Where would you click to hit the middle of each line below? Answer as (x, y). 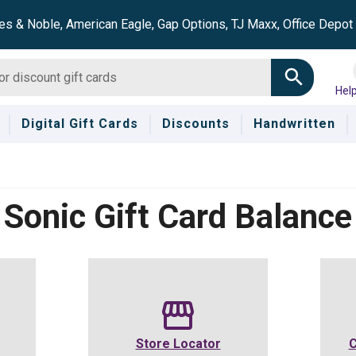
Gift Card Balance (219, 217)
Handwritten (294, 124)
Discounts (195, 124)
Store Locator (178, 344)
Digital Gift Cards (79, 124)
